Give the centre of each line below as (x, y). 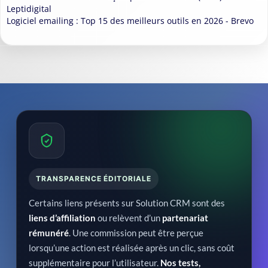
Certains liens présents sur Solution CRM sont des (127, 203)
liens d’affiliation (62, 218)
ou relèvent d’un (129, 218)
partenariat (185, 218)
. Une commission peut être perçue (136, 233)
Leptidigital (29, 9)
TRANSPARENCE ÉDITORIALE (94, 179)
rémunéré (49, 233)
